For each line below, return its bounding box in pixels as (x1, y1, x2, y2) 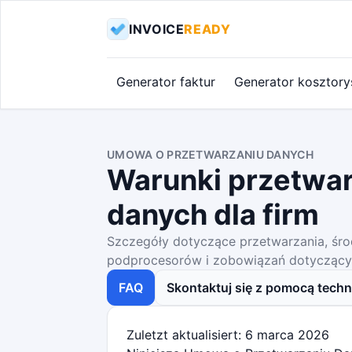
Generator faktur (116, 74, 215, 90)
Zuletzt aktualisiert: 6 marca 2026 (126, 327, 329, 343)
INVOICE (129, 21, 185, 37)
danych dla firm (107, 197, 319, 232)
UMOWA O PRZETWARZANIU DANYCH (107, 148, 313, 161)
